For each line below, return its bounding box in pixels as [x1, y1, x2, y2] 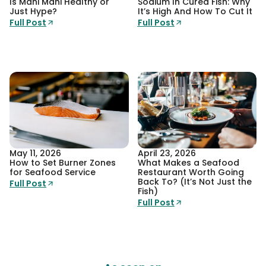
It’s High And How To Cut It [137, 5, 252, 18]
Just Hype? [9, 5, 57, 18]
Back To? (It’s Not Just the [137, 176, 252, 188]
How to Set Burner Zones [9, 157, 116, 169]
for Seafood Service [9, 166, 96, 179]
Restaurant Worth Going [137, 166, 244, 179]
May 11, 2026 [9, 147, 61, 160]
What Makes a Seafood [137, 157, 239, 169]
